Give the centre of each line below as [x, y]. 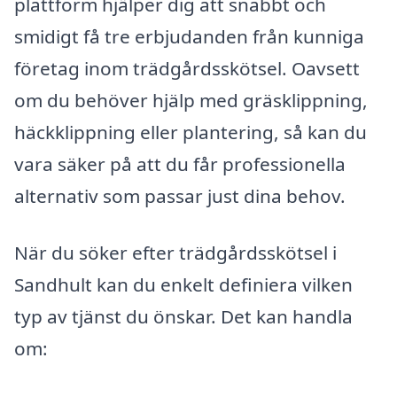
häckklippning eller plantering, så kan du [191, 132]
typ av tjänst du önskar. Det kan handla [183, 317]
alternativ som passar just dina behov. [180, 196]
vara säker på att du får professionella [180, 164]
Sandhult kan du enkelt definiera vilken [183, 285]
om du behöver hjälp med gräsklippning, [191, 101]
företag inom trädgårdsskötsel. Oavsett [187, 69]
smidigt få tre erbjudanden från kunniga [189, 37]
